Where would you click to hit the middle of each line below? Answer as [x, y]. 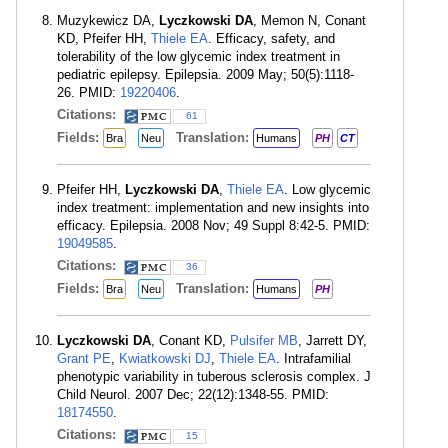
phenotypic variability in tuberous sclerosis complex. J [214, 376]
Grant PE [84, 358]
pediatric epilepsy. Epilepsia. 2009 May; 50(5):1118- [205, 74]
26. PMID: [88, 92]
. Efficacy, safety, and [271, 38]
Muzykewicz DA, [108, 20]
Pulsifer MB [264, 340]
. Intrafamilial [313, 358]
